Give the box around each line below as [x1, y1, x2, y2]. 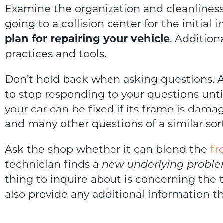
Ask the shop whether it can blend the [5, 142, 210, 155]
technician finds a [5, 157, 102, 170]
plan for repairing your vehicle [5, 32, 170, 45]
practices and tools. [5, 47, 106, 60]
